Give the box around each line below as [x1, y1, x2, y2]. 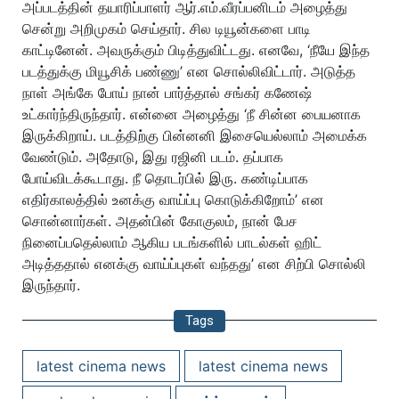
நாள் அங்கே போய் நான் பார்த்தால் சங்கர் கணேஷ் [22, 84, 312, 102]
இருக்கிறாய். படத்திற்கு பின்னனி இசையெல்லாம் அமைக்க [22, 126, 367, 145]
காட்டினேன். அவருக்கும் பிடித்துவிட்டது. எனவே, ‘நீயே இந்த [22, 41, 370, 60]
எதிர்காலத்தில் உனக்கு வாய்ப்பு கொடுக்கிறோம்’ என [22, 191, 324, 209]
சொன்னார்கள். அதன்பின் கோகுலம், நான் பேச [22, 212, 297, 231]
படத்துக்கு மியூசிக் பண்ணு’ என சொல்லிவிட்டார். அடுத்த [22, 62, 355, 81]
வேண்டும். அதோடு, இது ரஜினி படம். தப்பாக [22, 148, 283, 167]
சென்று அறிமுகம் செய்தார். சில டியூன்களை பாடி [22, 20, 311, 38]
